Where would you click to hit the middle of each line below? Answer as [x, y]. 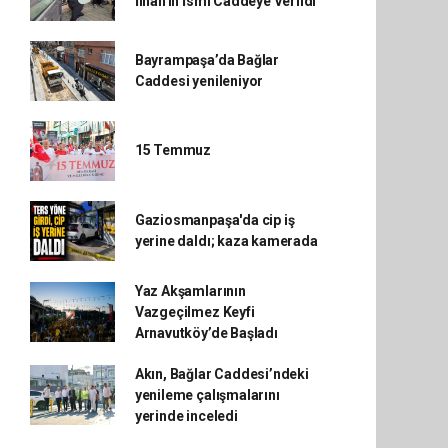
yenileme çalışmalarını [207, 394]
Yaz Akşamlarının [190, 290]
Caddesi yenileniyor [199, 80]
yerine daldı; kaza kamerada [226, 240]
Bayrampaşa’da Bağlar [206, 59]
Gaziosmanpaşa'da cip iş [214, 219]
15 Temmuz [173, 150]
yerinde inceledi [186, 415]
